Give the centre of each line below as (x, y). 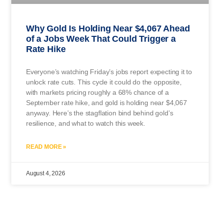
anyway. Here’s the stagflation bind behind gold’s (100, 113)
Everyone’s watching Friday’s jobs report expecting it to (109, 71)
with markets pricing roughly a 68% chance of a (97, 92)
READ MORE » (46, 147)
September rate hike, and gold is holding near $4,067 (107, 102)
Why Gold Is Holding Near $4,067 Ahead (108, 28)
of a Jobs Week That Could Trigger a (101, 39)
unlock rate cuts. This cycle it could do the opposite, (104, 82)
